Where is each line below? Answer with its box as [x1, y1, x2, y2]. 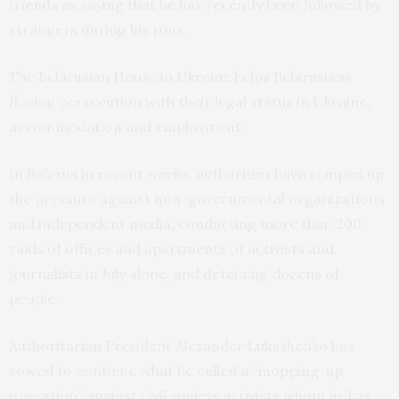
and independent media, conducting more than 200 [9, 214, 362, 232]
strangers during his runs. [9, 20, 187, 38]
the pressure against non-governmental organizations [9, 189, 385, 208]
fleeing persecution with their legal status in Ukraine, [9, 92, 370, 110]
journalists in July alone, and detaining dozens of [9, 264, 339, 282]
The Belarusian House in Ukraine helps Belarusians [9, 67, 352, 85]
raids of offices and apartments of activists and [9, 239, 334, 257]
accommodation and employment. [9, 117, 245, 135]
